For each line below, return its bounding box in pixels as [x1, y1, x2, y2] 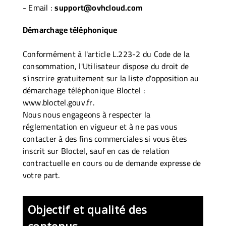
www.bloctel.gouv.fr [23, 94, 93, 110]
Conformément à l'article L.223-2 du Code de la [23, 46, 190, 62]
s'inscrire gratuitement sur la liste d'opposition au [23, 70, 199, 86]
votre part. [23, 167, 60, 183]
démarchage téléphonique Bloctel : [23, 82, 145, 98]
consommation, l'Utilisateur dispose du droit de [23, 58, 189, 74]
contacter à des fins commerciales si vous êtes [23, 131, 187, 146]
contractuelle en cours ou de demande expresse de [23, 155, 201, 171]
